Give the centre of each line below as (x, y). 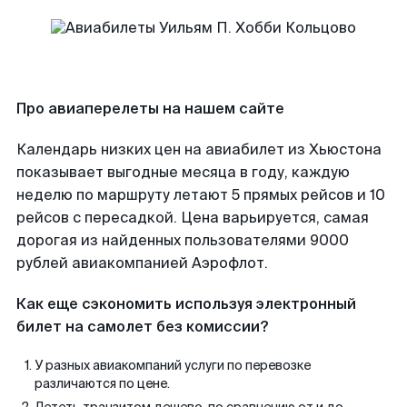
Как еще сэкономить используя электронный (186, 304)
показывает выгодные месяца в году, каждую (183, 172)
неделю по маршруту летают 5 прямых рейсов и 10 (201, 195)
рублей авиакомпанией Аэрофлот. (142, 263)
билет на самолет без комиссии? (142, 327)
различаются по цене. (102, 383)
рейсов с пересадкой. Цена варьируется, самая (193, 218)
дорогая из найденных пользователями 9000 (183, 240)
